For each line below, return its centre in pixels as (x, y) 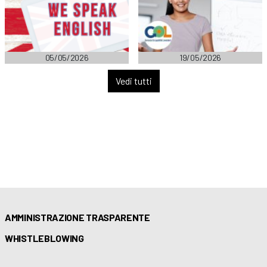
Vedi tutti (133, 81)
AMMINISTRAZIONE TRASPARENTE (77, 218)
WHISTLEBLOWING (44, 238)
